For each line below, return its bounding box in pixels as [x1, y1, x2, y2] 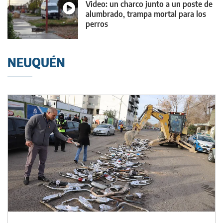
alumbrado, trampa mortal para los [86, 8, 206, 19]
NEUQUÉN [7, 55, 65, 70]
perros [86, 18, 108, 29]
